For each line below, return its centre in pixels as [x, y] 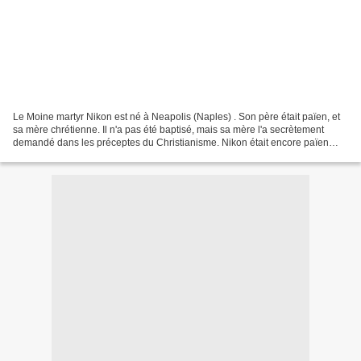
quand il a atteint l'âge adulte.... [81, 155]
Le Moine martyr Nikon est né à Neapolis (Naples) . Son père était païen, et [176, 116]
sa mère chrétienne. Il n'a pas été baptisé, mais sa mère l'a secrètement [168, 129]
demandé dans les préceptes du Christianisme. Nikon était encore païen [171, 142]
